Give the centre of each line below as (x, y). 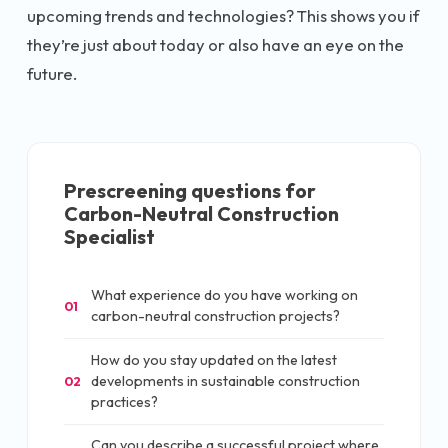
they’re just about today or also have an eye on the (215, 44)
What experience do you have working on (224, 295)
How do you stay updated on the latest (214, 359)
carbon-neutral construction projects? (215, 316)
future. (52, 73)
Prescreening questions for (190, 190)
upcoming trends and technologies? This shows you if (223, 15)
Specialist (109, 236)
